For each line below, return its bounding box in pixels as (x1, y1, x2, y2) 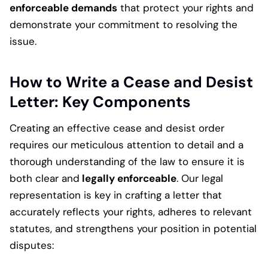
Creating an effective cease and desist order (10, 121, 224, 135)
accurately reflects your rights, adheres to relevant (10, 205, 252, 218)
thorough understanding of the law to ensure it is (10, 154, 245, 168)
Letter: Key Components (10, 92, 191, 112)
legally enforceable (80, 171, 176, 185)
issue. (10, 34, 39, 48)
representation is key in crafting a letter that (10, 188, 222, 202)
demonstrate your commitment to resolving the (10, 17, 237, 31)
